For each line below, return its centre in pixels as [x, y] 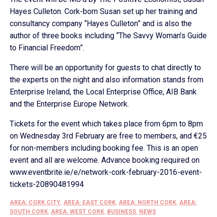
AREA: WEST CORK [77, 212]
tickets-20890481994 [47, 184]
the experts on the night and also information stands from [107, 80]
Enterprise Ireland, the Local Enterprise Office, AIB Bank [103, 92]
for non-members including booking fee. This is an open [104, 148]
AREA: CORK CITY [35, 202]
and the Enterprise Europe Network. [69, 104]
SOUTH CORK [29, 212]
